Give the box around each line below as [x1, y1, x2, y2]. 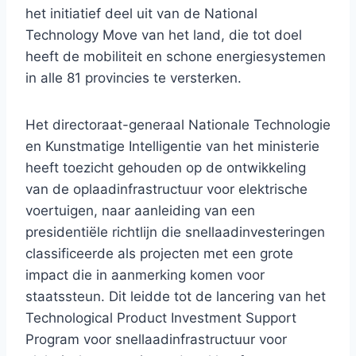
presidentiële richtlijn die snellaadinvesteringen [25, 224, 325, 241]
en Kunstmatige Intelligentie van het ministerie [25, 138, 319, 155]
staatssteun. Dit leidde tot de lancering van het [25, 288, 326, 305]
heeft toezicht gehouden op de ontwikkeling [25, 160, 306, 176]
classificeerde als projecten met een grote [25, 246, 293, 262]
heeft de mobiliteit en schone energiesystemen [25, 48, 326, 65]
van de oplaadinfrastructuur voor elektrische [25, 181, 308, 198]
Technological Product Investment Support [25, 310, 296, 327]
